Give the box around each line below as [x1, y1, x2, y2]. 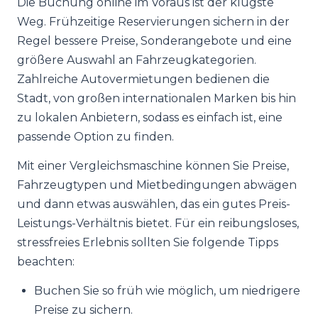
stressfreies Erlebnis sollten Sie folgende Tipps [17, 236, 278, 249]
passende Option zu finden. [17, 130, 174, 143]
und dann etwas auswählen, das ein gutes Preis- [17, 197, 290, 211]
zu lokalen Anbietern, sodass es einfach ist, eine [17, 111, 283, 124]
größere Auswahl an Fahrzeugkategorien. [17, 53, 256, 67]
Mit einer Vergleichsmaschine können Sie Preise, [17, 159, 289, 172]
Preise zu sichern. [34, 303, 133, 317]
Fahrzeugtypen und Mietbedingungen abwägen [17, 178, 297, 192]
